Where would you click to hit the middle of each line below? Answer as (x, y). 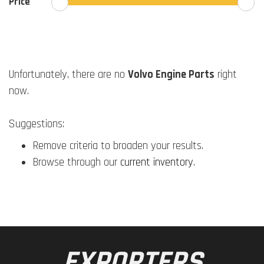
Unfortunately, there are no (68, 74)
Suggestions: (37, 124)
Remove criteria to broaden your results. (118, 146)
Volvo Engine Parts (171, 74)
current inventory (157, 163)
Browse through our (76, 163)
